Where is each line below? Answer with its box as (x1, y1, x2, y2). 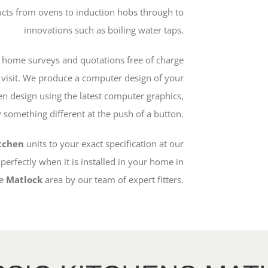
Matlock (3, 173, 45, 185)
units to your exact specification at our (23, 137, 184, 150)
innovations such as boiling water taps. (23, 23, 184, 36)
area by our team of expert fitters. (44, 173, 184, 185)
